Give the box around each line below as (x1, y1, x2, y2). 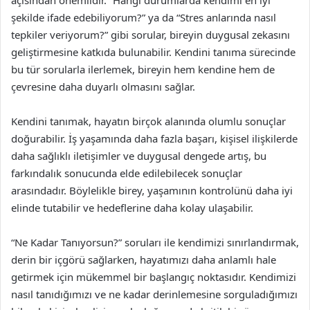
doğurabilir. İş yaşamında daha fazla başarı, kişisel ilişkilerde (11, 131, 298, 145)
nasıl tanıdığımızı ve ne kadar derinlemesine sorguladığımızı (11, 287, 298, 301)
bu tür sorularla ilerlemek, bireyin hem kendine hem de (11, 62, 275, 76)
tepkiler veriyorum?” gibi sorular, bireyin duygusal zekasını (11, 28, 290, 42)
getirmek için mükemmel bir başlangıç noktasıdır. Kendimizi (11, 270, 296, 284)
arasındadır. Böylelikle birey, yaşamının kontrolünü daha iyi (11, 183, 293, 197)
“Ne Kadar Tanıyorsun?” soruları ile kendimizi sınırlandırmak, (11, 235, 299, 249)
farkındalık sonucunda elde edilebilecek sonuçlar (11, 166, 242, 180)
